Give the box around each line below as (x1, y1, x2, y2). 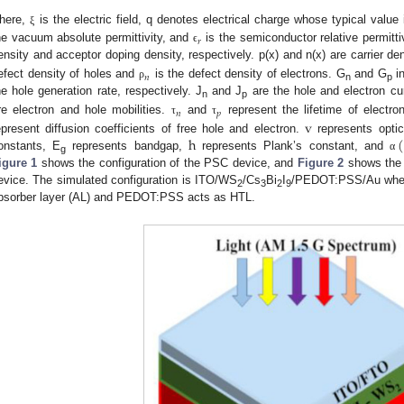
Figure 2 (297, 156, 344, 170)
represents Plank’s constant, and (196, 139, 390, 153)
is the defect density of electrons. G (151, 66, 345, 80)
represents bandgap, (66, 139, 188, 153)
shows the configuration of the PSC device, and (37, 156, 298, 170)
